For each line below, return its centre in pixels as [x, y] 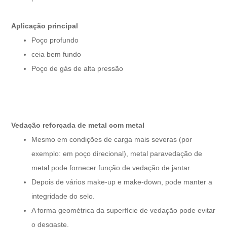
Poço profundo [55, 40]
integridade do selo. [63, 196]
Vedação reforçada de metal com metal [78, 125]
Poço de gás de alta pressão [78, 68]
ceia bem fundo [56, 54]
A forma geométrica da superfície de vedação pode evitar [124, 210]
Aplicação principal [45, 26]
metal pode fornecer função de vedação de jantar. [112, 167]
